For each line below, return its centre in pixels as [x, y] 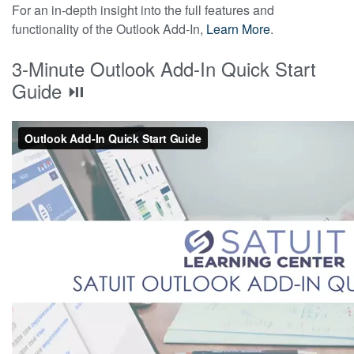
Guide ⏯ [51, 90]
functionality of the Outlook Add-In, [109, 28]
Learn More [238, 28]
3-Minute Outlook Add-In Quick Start [164, 68]
